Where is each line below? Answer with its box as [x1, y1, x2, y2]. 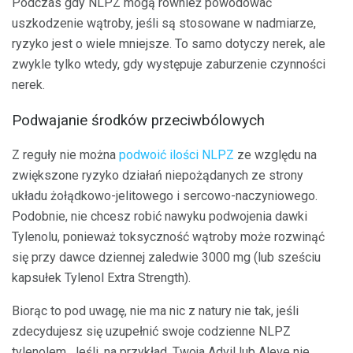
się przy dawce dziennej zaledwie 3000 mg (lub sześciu [12, 250, 321, 266]
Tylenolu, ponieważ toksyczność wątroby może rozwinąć [12, 229, 325, 245]
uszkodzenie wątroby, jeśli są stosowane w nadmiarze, [12, 16, 316, 31]
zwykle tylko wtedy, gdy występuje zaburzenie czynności [12, 57, 325, 72]
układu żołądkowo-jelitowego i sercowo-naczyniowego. [12, 188, 318, 204]
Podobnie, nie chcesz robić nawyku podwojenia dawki [12, 209, 307, 225]
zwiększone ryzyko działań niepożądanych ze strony [12, 168, 303, 184]
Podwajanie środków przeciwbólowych [12, 111, 265, 129]
